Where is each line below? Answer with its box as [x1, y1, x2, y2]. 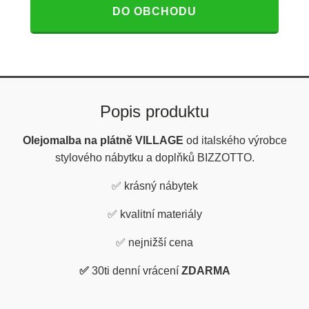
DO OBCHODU [112, 6, 197, 17]
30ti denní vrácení [91, 265, 181, 277]
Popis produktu [100, 102, 209, 121]
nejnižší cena [128, 237, 193, 248]
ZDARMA [181, 265, 230, 277]
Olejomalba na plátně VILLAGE [22, 134, 186, 146]
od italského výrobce [186, 134, 287, 146]
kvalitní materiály [119, 208, 202, 220]
